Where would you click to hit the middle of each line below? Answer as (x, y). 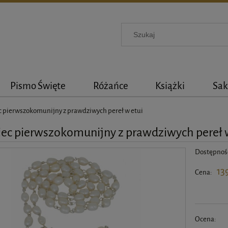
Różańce (110, 85)
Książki (170, 85)
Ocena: (206, 219)
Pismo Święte (38, 85)
